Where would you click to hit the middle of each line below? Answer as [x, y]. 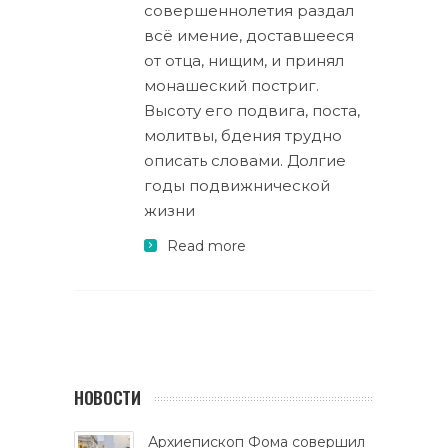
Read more [206, 246]
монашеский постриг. [231, 85]
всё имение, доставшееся [249, 35]
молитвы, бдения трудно [243, 135]
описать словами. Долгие [245, 160]
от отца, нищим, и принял [244, 60]
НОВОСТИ [107, 397]
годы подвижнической [237, 185]
